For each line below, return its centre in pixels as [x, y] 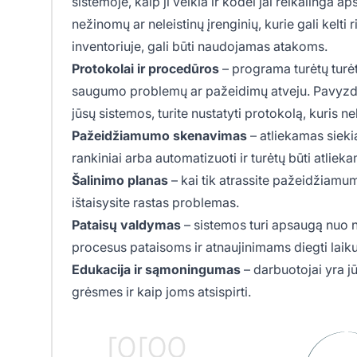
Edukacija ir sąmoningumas [156, 270]
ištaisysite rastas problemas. [155, 203]
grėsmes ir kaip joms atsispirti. [161, 292]
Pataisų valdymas [126, 225]
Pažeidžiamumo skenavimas [159, 136]
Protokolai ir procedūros [145, 69]
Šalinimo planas [120, 180]
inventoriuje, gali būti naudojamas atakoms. [200, 47]
